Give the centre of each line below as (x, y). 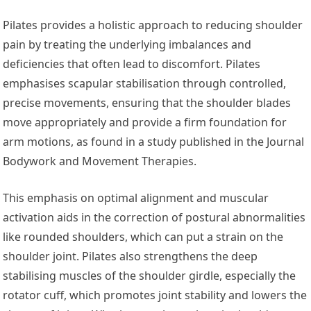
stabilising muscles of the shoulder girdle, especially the (150, 276)
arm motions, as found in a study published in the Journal (154, 142)
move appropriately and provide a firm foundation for (145, 123)
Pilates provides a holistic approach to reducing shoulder (153, 25)
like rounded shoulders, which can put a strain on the (143, 237)
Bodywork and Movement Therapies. (100, 161)
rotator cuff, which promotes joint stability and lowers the (155, 295)
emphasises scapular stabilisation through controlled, (145, 84)
